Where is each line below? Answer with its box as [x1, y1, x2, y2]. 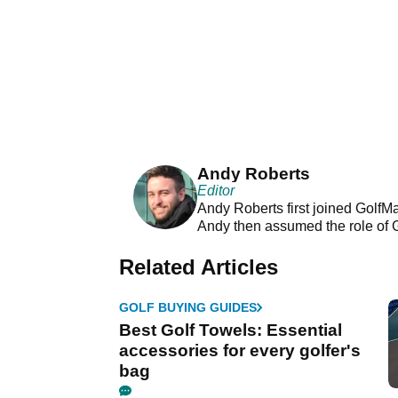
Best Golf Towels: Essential [119, 321, 342, 340]
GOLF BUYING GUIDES [119, 300, 257, 315]
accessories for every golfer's [119, 341, 361, 361]
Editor [196, 183, 235, 199]
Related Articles [119, 255, 278, 280]
